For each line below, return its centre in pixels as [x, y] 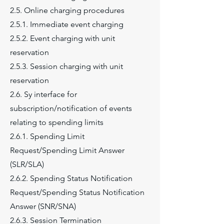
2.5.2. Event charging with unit [62, 38]
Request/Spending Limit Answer [67, 150]
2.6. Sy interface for [43, 94]
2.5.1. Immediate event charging [67, 24]
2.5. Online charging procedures [67, 10]
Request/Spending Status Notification [77, 192]
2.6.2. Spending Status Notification [71, 178]
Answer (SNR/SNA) [43, 206]
